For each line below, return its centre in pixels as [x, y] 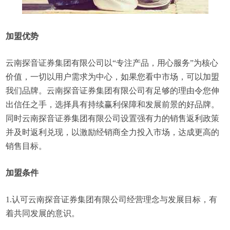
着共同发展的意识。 [43, 213]
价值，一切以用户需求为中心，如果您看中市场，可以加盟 [113, 77]
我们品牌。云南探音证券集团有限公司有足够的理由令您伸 [113, 91]
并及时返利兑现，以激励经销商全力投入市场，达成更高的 [113, 132]
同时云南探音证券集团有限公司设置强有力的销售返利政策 [113, 118]
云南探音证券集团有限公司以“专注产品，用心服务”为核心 [112, 63]
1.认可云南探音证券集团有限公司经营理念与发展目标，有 [112, 199]
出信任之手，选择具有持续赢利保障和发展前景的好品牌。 [113, 104]
